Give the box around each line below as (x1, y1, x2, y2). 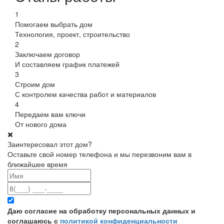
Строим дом (15, 78, 55, 89)
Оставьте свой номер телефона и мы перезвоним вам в (7, 148, 191, 159)
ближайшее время (7, 158, 67, 169)
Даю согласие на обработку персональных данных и (7, 205, 195, 215)
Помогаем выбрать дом (15, 18, 92, 29)
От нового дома (15, 118, 66, 129)
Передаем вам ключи (15, 108, 85, 119)
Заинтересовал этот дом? (7, 138, 92, 149)
